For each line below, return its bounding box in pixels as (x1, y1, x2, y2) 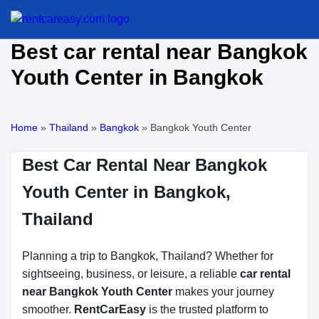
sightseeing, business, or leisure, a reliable (22, 268, 240, 280)
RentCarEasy (74, 303, 146, 315)
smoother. (22, 303, 74, 315)
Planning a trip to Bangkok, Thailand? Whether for (22, 250, 273, 262)
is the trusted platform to (146, 303, 268, 315)
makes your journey (172, 286, 274, 298)
